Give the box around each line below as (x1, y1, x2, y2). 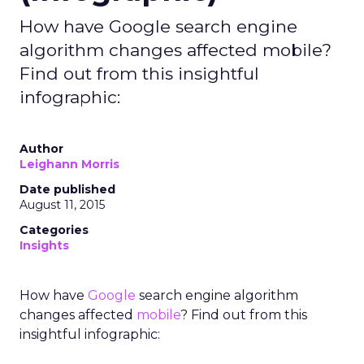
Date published (19, 182, 115, 197)
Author (19, 141, 63, 156)
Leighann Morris (19, 157, 119, 171)
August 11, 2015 (19, 197, 105, 212)
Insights (19, 238, 69, 253)
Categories (19, 223, 89, 237)
